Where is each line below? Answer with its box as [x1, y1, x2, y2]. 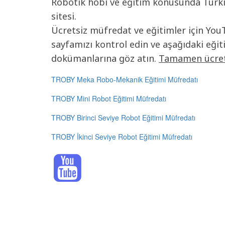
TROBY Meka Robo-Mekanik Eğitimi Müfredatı [51, 74, 198, 84]
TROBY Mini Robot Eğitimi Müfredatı [51, 93, 166, 103]
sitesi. [51, 10, 76, 22]
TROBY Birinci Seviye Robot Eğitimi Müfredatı [51, 113, 195, 123]
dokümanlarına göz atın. [51, 52, 159, 64]
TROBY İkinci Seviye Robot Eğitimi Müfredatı [51, 132, 192, 142]
